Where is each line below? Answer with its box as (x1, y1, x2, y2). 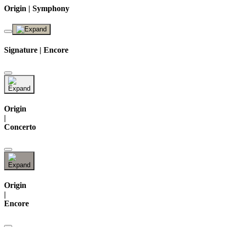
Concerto (4, 122, 36, 131)
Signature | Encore (4, 46, 68, 55)
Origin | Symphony (4, 4, 69, 13)
